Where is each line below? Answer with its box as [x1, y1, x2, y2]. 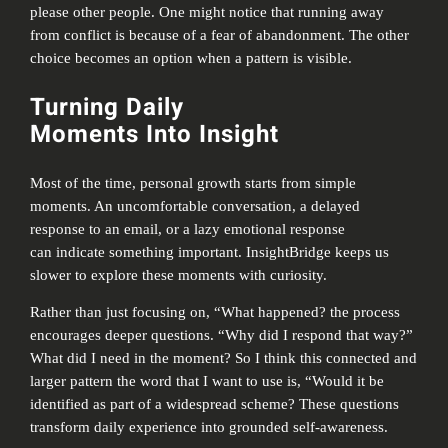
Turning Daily [30, 89, 184, 125]
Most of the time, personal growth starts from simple [30, 174, 357, 191]
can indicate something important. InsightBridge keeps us [30, 243, 390, 260]
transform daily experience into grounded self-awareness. [30, 419, 389, 436]
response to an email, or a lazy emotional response [30, 220, 346, 237]
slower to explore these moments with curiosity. [30, 266, 328, 283]
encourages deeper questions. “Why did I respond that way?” [30, 327, 414, 344]
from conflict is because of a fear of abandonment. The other [30, 26, 410, 43]
